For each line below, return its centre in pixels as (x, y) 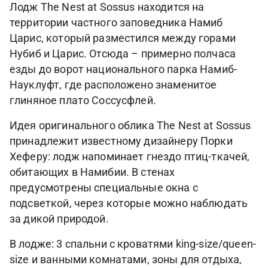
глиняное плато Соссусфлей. (83, 100)
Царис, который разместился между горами (123, 38)
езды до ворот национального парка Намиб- (124, 69)
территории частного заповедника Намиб (116, 23)
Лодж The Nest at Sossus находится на (107, 7)
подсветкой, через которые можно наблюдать (129, 203)
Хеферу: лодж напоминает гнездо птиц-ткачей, (130, 157)
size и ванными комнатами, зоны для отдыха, (126, 260)
